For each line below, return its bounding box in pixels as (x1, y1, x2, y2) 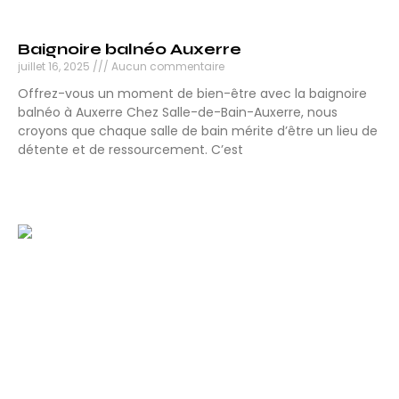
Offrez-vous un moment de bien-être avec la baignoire (18, 85, 367, 103)
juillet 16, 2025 (18, 59, 93, 75)
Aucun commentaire (109, 59, 224, 75)
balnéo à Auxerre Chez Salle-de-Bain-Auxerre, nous (18, 103, 338, 122)
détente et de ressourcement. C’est (18, 141, 243, 159)
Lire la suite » (18, 174, 95, 190)
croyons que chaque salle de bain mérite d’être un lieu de (18, 122, 378, 141)
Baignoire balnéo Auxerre (18, 39, 241, 60)
